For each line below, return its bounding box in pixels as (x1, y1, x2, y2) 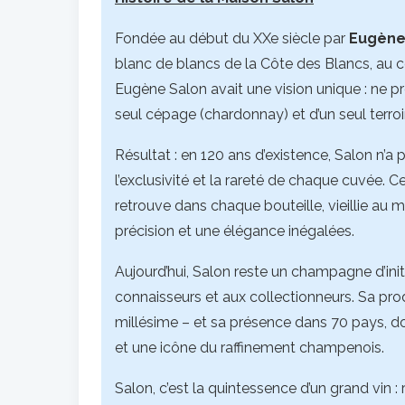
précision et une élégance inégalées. (115, 222, 354, 240)
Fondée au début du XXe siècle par (115, 30, 349, 47)
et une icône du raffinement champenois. (115, 339, 384, 356)
